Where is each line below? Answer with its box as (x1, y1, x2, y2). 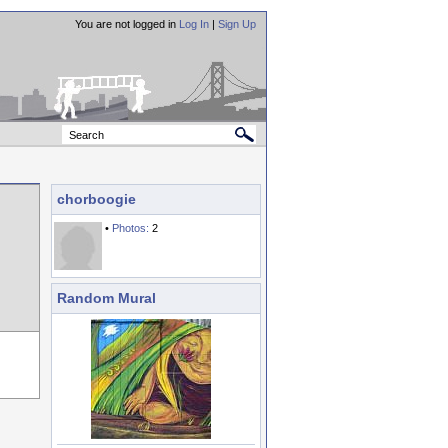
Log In (179, 18, 209, 30)
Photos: (112, 222, 149, 234)
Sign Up (218, 18, 256, 30)
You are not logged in (75, 18, 179, 30)
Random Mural (57, 290, 156, 306)
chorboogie (57, 191, 136, 207)
